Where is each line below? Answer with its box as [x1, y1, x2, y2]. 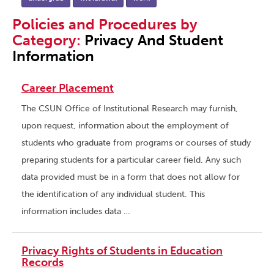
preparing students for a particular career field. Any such [21, 155, 241, 166]
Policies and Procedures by [12, 15, 198, 34]
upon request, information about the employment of [21, 120, 229, 131]
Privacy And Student [84, 31, 223, 50]
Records [21, 256, 64, 270]
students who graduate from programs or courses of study [21, 138, 251, 149]
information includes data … [21, 206, 130, 217]
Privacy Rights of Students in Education [21, 244, 223, 258]
